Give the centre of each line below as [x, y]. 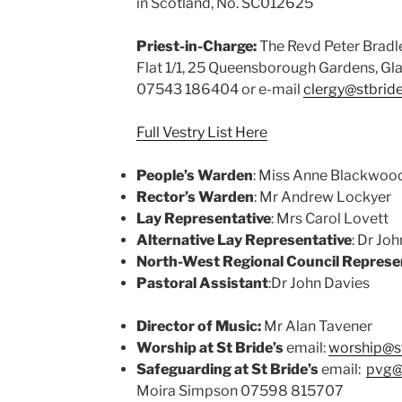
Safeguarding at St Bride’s [227, 369]
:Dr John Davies [319, 283]
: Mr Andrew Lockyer [322, 197]
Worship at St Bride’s [210, 348]
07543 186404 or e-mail [219, 89]
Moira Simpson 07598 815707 [240, 391]
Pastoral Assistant [202, 283]
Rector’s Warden [195, 197]
